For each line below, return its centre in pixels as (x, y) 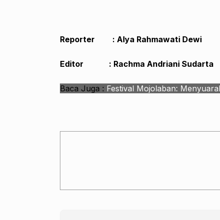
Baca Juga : (83, 89)
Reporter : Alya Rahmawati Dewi (131, 40)
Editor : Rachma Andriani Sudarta (137, 64)
